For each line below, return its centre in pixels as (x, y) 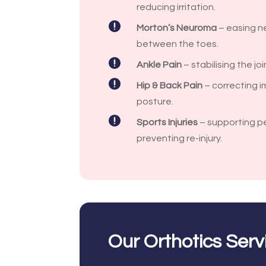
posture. (155, 101)
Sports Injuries (167, 122)
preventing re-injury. (179, 138)
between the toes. (177, 44)
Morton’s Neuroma (176, 28)
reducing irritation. (176, 7)
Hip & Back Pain (169, 85)
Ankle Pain (159, 64)
